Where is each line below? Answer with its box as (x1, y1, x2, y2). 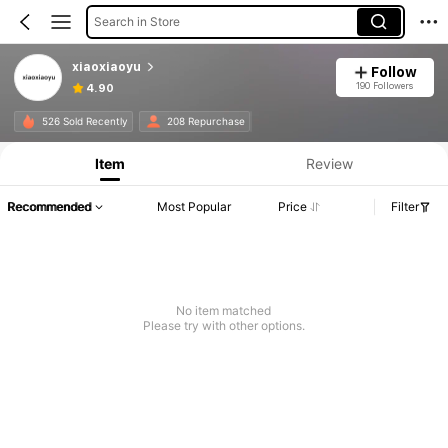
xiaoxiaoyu (71, 59, 141, 74)
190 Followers (356, 79, 414, 91)
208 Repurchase (166, 115, 245, 128)
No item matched (176, 303, 272, 319)
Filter (391, 199, 419, 215)
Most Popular (157, 199, 232, 215)
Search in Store (93, 13, 180, 29)
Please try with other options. (142, 318, 305, 334)
